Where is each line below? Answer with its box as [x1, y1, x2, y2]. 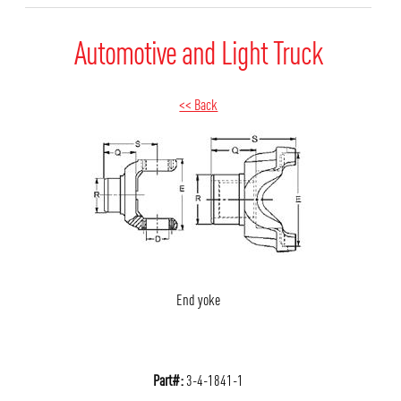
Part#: [153, 368, 184, 389]
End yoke [176, 288, 221, 310]
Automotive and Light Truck [73, 30, 323, 73]
